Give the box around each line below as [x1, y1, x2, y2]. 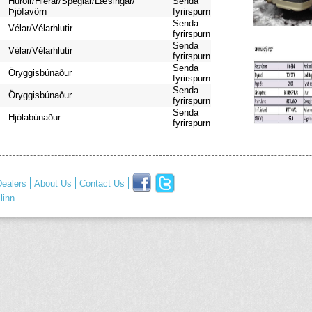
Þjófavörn [8, 6, 47, 17]
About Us [33, 178, 72, 189]
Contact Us [79, 178, 125, 189]
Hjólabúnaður [8, 111, 61, 123]
